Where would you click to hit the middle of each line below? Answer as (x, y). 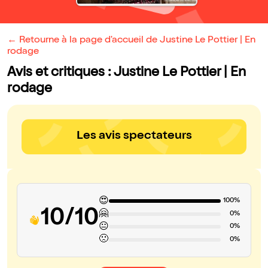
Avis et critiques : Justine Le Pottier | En (127, 74)
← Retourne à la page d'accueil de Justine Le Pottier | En (131, 41)
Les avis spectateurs (134, 137)
